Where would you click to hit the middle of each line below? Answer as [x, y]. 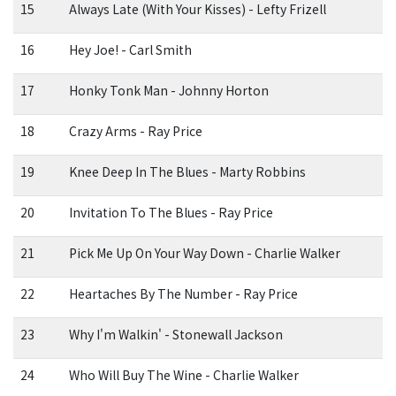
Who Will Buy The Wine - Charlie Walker [183, 375]
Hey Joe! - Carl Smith [130, 50]
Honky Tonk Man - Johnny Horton [168, 91]
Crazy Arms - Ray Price [135, 131]
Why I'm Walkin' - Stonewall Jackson [175, 335]
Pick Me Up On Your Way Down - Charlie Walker [204, 253]
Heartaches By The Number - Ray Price [183, 294]
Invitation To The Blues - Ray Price [171, 213]
